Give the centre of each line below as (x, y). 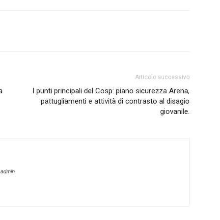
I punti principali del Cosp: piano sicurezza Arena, (111, 91)
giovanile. (175, 111)
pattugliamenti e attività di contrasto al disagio (115, 101)
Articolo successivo (162, 77)
